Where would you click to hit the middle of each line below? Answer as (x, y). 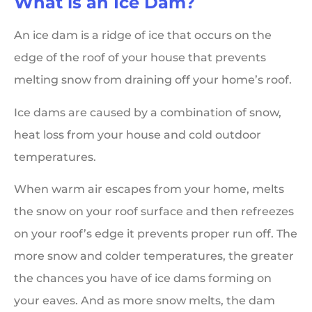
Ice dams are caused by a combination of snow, (148, 112)
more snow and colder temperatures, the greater (154, 256)
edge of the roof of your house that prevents (140, 58)
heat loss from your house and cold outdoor (138, 134)
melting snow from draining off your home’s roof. (153, 80)
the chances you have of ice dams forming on (143, 279)
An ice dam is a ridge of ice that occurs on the (143, 36)
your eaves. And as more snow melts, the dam (145, 301)
